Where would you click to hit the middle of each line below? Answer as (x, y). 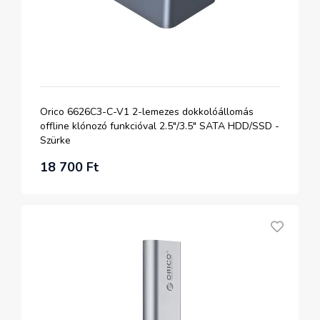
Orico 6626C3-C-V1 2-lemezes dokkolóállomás (147, 112)
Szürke (55, 140)
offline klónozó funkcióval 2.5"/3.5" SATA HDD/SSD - (160, 126)
